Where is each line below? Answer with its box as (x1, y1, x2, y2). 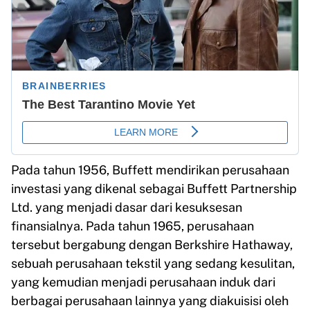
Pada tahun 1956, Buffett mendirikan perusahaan (11, 163, 289, 178)
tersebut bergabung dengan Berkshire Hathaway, (11, 237, 293, 253)
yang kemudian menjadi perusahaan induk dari (11, 275, 275, 290)
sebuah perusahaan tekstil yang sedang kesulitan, (11, 256, 295, 271)
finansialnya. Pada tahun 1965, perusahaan (11, 219, 254, 234)
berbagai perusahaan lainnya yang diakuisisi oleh (11, 293, 289, 309)
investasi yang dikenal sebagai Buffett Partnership (11, 181, 297, 197)
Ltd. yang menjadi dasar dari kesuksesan (11, 200, 242, 215)
